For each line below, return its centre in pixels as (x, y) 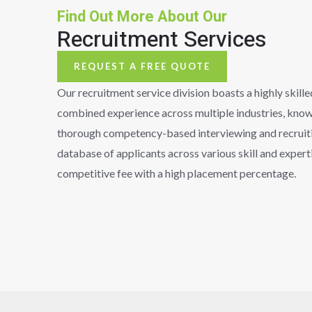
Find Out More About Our (142, 16)
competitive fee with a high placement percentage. (177, 173)
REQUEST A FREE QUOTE (142, 66)
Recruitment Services (162, 39)
